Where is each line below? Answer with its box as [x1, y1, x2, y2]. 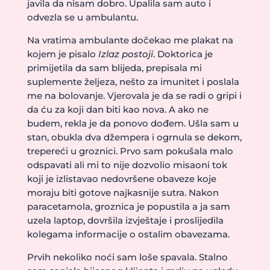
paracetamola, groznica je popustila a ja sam [27, 201, 230, 212]
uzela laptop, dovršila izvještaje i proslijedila [27, 215, 224, 226]
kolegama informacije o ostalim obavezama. [27, 228, 230, 240]
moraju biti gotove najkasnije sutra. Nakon [27, 187, 219, 198]
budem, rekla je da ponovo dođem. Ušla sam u [27, 118, 239, 129]
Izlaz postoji [95, 48, 153, 60]
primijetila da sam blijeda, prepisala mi [27, 62, 202, 74]
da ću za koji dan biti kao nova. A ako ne [27, 104, 209, 115]
